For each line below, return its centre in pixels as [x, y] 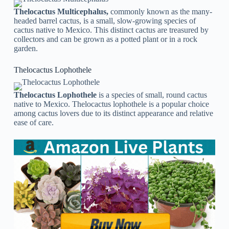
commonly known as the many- [161, 12]
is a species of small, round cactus [153, 95]
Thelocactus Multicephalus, [62, 12]
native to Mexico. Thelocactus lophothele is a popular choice [111, 104]
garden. [26, 49]
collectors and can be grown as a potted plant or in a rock [105, 39]
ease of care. [33, 123]
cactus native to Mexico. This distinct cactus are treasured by [111, 30]
